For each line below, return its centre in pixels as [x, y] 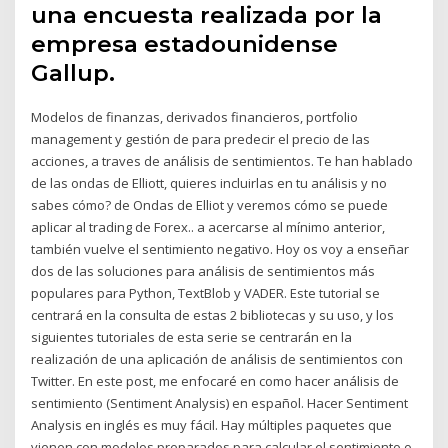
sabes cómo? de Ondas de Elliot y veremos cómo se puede [210, 204]
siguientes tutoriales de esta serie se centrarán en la [192, 336]
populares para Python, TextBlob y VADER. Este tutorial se [206, 292]
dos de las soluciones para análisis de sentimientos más [203, 270]
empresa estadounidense [185, 43]
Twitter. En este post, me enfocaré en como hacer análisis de [215, 380]
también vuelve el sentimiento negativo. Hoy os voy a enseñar [220, 248]
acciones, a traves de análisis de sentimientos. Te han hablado [222, 160]
